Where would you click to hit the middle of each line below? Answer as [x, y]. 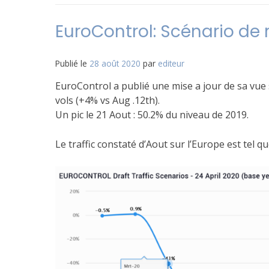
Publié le [72, 63]
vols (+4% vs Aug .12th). [107, 100]
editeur [171, 63]
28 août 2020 [115, 63]
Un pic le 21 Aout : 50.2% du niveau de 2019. [152, 115]
